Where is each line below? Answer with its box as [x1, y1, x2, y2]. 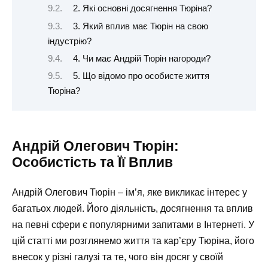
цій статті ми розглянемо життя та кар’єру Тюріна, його [12, 235, 254, 246]
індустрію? [48, 36, 92, 46]
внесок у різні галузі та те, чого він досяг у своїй [12, 251, 223, 262]
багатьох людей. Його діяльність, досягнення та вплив [12, 203, 253, 214]
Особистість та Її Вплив [12, 154, 173, 170]
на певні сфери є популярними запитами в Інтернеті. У [12, 219, 254, 230]
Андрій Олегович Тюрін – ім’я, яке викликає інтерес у [12, 187, 247, 197]
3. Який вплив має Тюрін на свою [72, 21, 208, 31]
